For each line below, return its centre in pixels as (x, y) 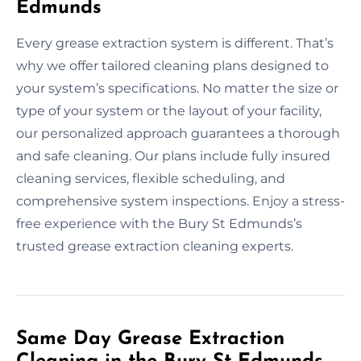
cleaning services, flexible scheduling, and (151, 178)
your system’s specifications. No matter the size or (177, 88)
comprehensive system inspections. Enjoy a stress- (180, 201)
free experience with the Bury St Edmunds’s (159, 223)
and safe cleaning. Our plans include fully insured (173, 156)
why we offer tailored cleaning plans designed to (172, 65)
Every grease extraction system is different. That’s (175, 43)
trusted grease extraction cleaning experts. (155, 246)
